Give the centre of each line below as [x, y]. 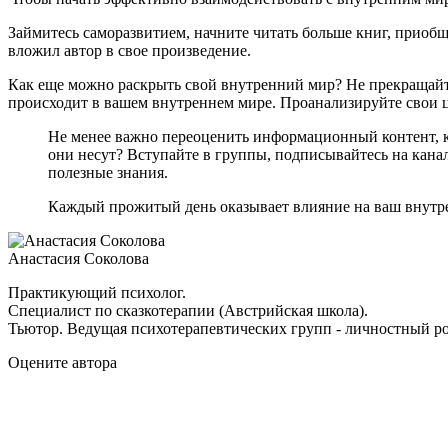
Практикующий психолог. [97, 292]
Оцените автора [62, 362]
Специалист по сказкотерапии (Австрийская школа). [188, 310]
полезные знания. [108, 172]
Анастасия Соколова [78, 258]
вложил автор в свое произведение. [129, 50]
